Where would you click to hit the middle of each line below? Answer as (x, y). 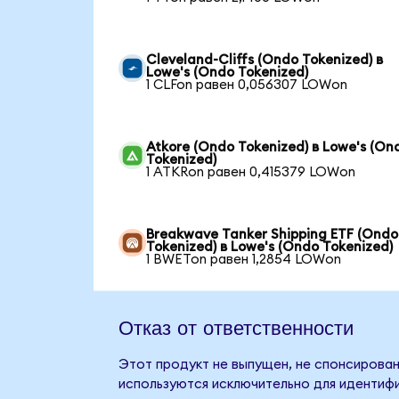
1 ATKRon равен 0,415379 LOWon (251, 172)
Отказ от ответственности (236, 326)
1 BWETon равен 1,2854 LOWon (244, 259)
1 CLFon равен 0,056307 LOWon (247, 85)
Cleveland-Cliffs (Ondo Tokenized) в (265, 60)
